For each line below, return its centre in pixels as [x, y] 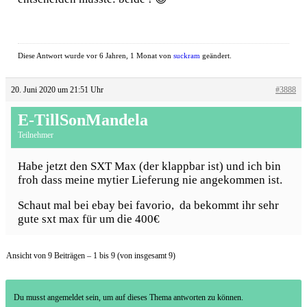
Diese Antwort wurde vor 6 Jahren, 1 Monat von [96, 55]
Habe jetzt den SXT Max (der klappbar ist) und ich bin [149, 167]
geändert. [216, 55]
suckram [187, 55]
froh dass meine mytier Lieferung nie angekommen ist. [150, 180]
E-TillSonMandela [83, 120]
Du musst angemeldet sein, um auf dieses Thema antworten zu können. [128, 298]
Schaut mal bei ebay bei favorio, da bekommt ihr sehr [148, 206]
